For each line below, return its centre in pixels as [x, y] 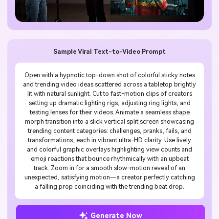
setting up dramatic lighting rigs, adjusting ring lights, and [109, 103]
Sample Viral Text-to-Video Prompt [109, 51]
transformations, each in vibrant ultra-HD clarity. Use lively [109, 140]
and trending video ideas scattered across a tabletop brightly [109, 84]
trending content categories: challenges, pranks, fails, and [109, 131]
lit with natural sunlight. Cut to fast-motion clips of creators [109, 93]
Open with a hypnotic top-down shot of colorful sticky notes [109, 75]
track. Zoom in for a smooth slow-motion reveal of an [109, 168]
